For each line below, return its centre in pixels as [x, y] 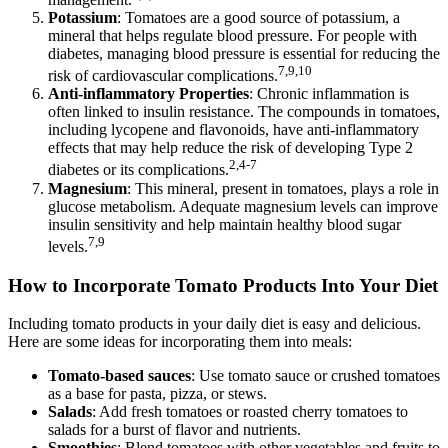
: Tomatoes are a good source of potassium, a [258, 17]
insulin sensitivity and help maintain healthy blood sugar [224, 224]
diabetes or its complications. [138, 170]
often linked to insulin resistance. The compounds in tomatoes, [244, 112]
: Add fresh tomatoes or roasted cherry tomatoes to [250, 412]
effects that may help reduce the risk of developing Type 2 [230, 148]
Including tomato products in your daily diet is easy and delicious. [214, 324]
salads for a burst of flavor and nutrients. [174, 430]
